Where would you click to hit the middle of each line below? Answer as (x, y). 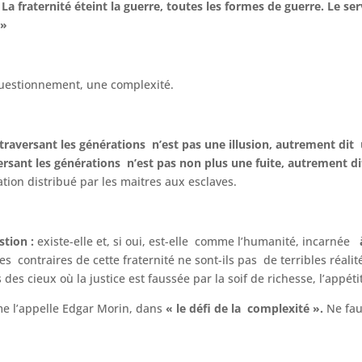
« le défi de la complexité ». (246, 308)
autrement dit (315, 144)
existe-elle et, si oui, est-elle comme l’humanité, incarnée (194, 241)
